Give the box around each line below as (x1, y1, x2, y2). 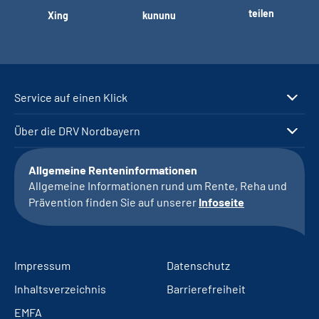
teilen (248, 7, 274, 19)
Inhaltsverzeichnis (14, 282, 106, 296)
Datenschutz (167, 258, 230, 272)
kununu (142, 9, 177, 21)
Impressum (14, 258, 70, 272)
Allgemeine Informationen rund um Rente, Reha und (28, 179, 287, 192)
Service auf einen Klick (14, 90, 127, 104)
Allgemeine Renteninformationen (28, 163, 197, 177)
